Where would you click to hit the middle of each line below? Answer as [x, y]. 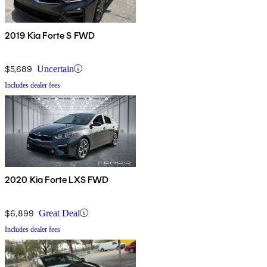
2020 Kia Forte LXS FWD [57, 179]
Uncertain [55, 69]
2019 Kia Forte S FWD [50, 35]
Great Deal [59, 213]
